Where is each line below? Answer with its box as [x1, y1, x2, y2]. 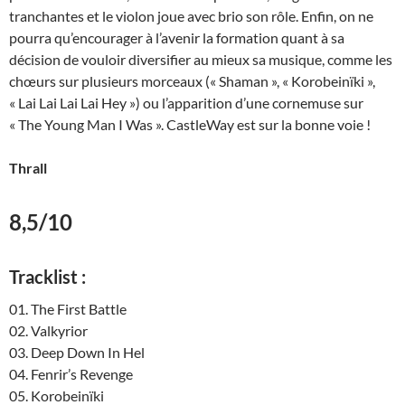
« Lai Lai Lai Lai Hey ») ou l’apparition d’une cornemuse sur [9, 94, 363, 112]
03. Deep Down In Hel [9, 344, 145, 362]
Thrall [9, 159, 47, 177]
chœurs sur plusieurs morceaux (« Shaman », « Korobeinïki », [9, 72, 375, 90]
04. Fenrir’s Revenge [9, 365, 133, 383]
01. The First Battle [9, 300, 127, 318]
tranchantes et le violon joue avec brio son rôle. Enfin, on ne [9, 7, 373, 25]
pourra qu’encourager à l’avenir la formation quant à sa [9, 29, 344, 47]
